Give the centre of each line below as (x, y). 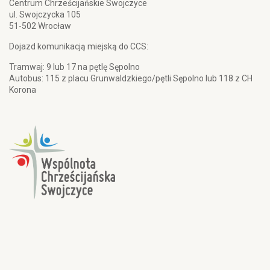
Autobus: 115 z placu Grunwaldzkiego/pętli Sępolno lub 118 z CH (131, 79)
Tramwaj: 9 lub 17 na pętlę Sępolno (74, 67)
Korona (23, 90)
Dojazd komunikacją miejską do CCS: (79, 47)
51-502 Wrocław (40, 26)
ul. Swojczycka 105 (45, 15)
